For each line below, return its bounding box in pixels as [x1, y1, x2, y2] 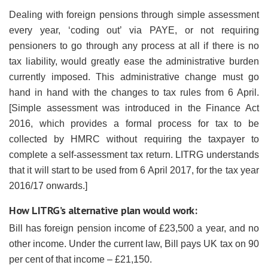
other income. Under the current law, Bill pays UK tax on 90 [9, 239, 259, 249]
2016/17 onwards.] [9, 181, 87, 191]
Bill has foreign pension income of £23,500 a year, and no [9, 223, 259, 233]
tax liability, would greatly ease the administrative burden [9, 56, 259, 66]
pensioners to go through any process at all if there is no [9, 41, 259, 51]
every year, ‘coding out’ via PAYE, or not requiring [9, 25, 259, 35]
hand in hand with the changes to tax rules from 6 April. [9, 87, 259, 98]
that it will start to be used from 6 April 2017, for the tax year [9, 165, 259, 175]
